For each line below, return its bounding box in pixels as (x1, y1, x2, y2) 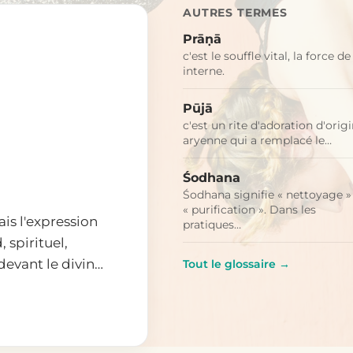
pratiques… (183, 217, 241, 232)
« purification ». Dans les (183, 202, 316, 217)
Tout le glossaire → (183, 256, 290, 271)
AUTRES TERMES (183, 5, 288, 20)
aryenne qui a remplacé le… (183, 132, 332, 147)
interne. (183, 63, 225, 78)
